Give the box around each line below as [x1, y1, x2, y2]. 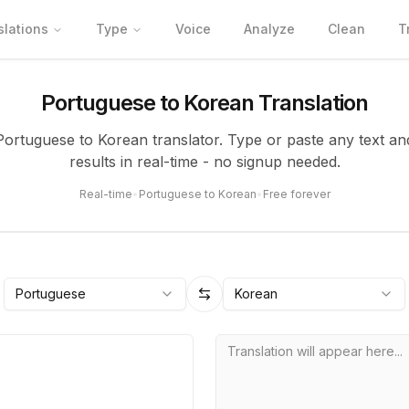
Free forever [262, 187, 330, 201]
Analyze [244, 21, 295, 37]
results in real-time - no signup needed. [68, 152, 341, 171]
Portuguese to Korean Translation [40, 89, 369, 116]
